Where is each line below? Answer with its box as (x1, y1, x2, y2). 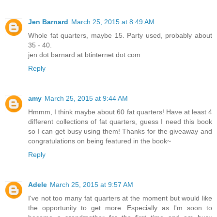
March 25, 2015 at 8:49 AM (71, 17, 155, 26)
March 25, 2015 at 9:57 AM (50, 180, 133, 188)
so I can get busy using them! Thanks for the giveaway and (28, 127, 212, 135)
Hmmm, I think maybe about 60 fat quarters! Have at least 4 (28, 108, 212, 116)
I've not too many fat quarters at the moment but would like (28, 194, 212, 202)
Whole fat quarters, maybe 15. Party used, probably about (28, 31, 212, 39)
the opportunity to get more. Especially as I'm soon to (28, 203, 212, 212)
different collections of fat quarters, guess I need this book (28, 117, 212, 125)
